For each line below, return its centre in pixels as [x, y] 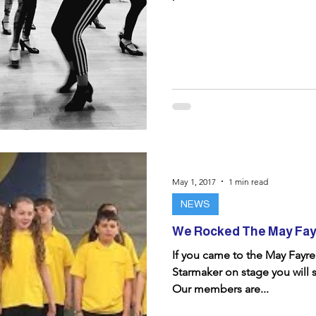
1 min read [248, 181]
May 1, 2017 [194, 181]
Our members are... [220, 289]
